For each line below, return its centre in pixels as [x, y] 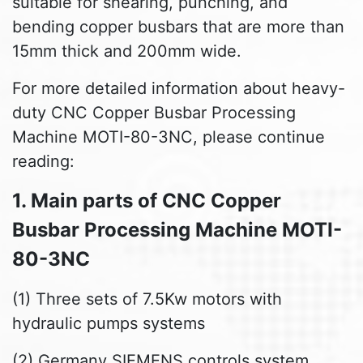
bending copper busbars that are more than [178, 26]
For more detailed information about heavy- [179, 88]
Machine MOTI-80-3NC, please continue [169, 137]
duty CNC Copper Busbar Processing [154, 112]
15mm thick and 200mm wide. [127, 51]
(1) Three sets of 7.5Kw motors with [147, 299]
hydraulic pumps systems [109, 323]
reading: [43, 161]
